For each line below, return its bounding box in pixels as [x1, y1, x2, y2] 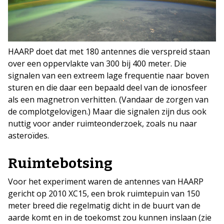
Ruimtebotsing [8, 155, 112, 172]
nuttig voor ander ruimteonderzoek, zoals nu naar [8, 118, 197, 129]
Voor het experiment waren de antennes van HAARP [8, 176, 203, 187]
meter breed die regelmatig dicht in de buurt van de [8, 200, 200, 211]
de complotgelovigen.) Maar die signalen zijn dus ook [8, 106, 206, 117]
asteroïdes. [8, 130, 49, 141]
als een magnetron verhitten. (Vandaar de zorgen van [8, 94, 208, 105]
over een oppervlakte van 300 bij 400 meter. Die [8, 58, 186, 69]
